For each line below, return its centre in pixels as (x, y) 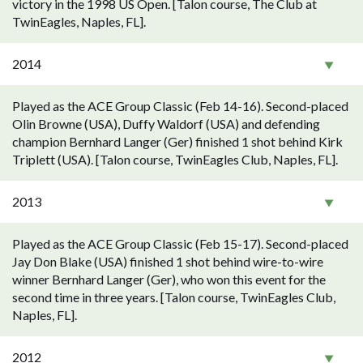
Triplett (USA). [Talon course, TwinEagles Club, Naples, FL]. (175, 159)
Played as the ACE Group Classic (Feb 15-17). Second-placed (180, 243)
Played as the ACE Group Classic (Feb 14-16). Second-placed (180, 106)
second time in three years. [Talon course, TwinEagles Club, (174, 297)
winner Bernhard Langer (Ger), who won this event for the (169, 279)
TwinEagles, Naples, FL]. (79, 21)
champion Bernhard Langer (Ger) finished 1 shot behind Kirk (177, 141)
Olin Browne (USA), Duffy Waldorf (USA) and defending (166, 124)
